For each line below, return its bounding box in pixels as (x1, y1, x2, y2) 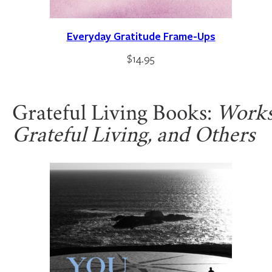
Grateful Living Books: (12, 105, 217, 125)
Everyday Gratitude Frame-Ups (66, 29, 216, 43)
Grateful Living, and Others (12, 127, 255, 147)
